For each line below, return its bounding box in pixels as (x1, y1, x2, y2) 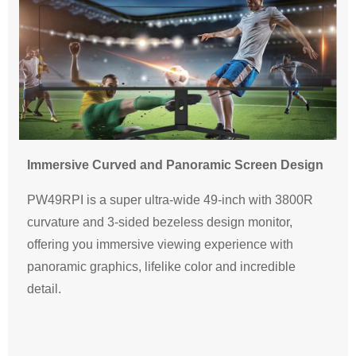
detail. (27, 282, 61, 296)
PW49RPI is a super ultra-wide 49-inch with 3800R (27, 193, 313, 207)
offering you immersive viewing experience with (27, 238, 293, 252)
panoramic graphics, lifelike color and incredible (27, 260, 296, 274)
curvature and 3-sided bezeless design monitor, (27, 215, 292, 230)
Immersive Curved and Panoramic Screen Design (27, 158, 323, 172)
